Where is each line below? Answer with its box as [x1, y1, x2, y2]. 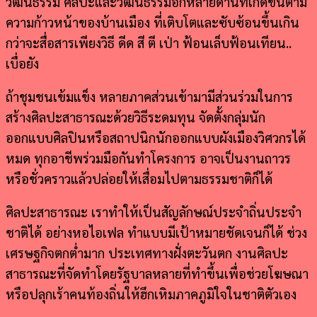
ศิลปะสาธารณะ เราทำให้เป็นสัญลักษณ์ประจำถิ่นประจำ [6, 202, 301, 220]
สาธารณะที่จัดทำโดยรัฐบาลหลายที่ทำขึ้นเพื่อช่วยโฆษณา [6, 264, 309, 282]
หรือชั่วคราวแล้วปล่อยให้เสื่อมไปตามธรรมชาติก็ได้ [6, 169, 272, 187]
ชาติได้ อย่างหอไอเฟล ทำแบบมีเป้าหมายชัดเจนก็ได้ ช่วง [6, 223, 307, 241]
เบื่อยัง [6, 54, 39, 71]
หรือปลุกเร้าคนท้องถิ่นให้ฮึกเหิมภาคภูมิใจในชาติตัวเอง [6, 284, 296, 302]
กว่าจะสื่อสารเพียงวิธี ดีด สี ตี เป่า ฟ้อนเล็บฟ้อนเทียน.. [6, 33, 292, 51]
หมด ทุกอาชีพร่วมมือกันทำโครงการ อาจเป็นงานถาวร [6, 149, 291, 166]
